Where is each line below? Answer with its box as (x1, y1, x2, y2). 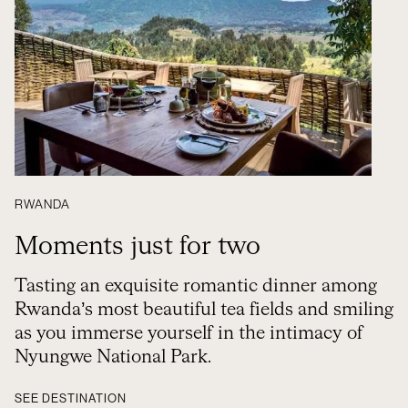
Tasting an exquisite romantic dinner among (15, 277, 377, 295)
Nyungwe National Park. (15, 348, 211, 366)
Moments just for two (15, 234, 260, 260)
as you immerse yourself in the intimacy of (15, 324, 363, 342)
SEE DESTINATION (15, 393, 127, 404)
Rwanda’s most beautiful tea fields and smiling (15, 301, 393, 319)
